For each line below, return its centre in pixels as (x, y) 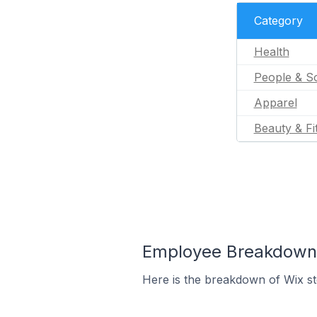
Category (278, 21)
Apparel (275, 103)
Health (271, 52)
